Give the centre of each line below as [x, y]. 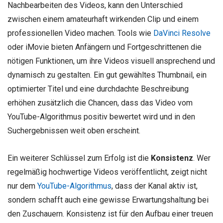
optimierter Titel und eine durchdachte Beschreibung [98, 89]
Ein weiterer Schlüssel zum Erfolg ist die [79, 158]
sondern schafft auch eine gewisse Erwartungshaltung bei [108, 200]
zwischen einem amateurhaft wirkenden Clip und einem [103, 19]
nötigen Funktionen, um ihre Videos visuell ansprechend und [111, 61]
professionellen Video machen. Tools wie [80, 33]
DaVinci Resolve [182, 33]
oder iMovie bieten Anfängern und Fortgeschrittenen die [105, 47]
